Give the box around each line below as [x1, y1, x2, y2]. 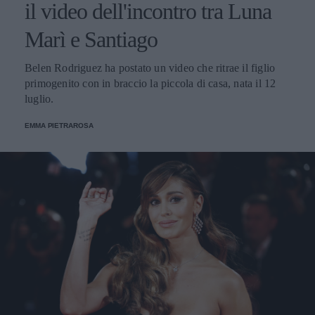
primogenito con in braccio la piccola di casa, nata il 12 [25, 77, 276, 89]
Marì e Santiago [25, 26, 157, 52]
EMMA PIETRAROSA [25, 121, 94, 129]
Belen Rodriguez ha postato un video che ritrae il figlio [25, 61, 276, 74]
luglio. [25, 92, 54, 105]
